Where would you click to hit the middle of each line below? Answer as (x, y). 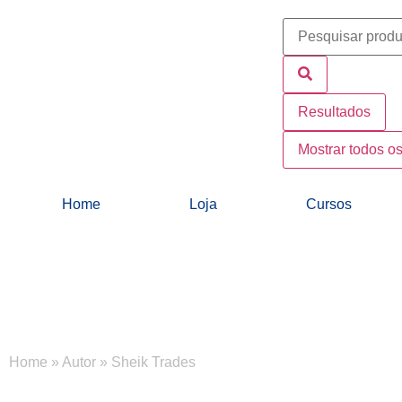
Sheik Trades (153, 363)
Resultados (334, 112)
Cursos (328, 204)
